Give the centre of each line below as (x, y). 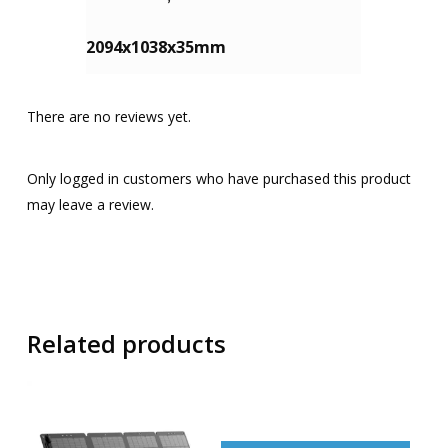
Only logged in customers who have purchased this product (218, 179)
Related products (126, 344)
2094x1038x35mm (156, 47)
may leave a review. (90, 205)
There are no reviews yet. (108, 117)
